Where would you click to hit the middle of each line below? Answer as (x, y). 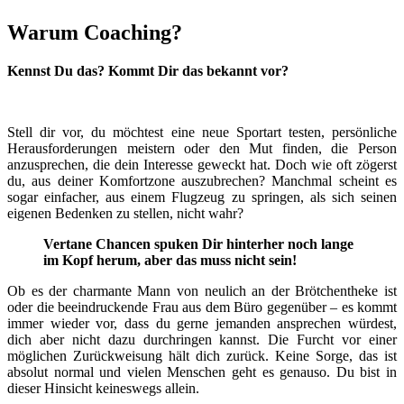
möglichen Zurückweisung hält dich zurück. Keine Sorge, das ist (202, 356)
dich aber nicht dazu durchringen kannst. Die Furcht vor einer (202, 340)
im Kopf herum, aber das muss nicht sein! (170, 261)
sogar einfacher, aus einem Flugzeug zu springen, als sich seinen (202, 197)
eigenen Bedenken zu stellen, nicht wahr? (125, 214)
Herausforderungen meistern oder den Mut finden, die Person (202, 149)
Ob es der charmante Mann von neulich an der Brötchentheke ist (202, 291)
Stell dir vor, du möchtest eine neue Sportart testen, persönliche (202, 133)
